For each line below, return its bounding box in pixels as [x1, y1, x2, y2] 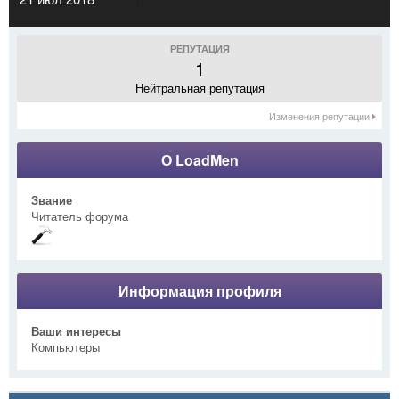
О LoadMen [160, 149, 239, 170]
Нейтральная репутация [134, 78, 265, 96]
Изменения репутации [269, 108, 372, 123]
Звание [31, 191, 72, 208]
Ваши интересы [31, 322, 121, 339]
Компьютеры [31, 338, 100, 355]
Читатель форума [31, 207, 128, 224]
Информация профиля [118, 280, 281, 301]
